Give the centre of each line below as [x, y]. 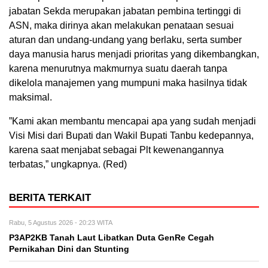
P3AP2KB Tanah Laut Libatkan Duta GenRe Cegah [112, 238]
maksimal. [31, 97]
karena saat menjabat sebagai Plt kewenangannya [116, 150]
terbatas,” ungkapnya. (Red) [68, 164]
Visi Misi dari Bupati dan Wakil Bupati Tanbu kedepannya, [131, 135]
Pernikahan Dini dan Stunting [69, 249]
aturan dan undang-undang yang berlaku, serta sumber [125, 40]
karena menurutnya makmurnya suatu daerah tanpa [118, 68]
